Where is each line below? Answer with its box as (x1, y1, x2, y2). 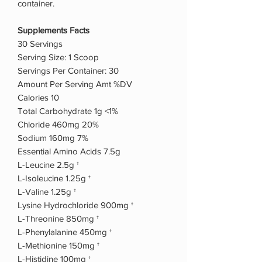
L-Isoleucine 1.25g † (18, 173, 91, 183)
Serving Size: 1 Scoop (18, 51, 99, 62)
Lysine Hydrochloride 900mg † (18, 199, 133, 210)
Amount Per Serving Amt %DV (18, 78, 132, 89)
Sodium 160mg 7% (18, 132, 88, 143)
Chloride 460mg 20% (18, 119, 99, 129)
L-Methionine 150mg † (18, 240, 99, 250)
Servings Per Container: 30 (18, 65, 119, 75)
